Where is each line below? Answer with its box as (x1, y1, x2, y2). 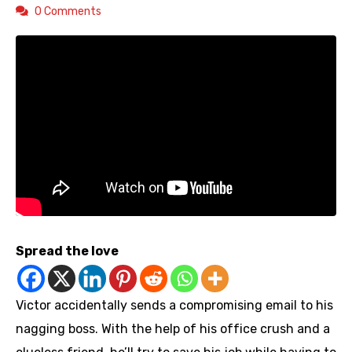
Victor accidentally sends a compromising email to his (16, 298, 333, 313)
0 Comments (35, 5, 101, 19)
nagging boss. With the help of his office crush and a (16, 321, 330, 337)
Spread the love (16, 244, 119, 259)
